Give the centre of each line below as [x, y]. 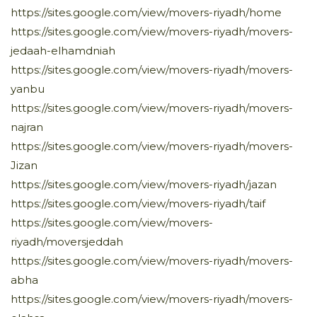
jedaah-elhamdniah [63, 50]
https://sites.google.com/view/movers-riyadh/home [146, 12]
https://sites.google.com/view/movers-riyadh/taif [138, 203]
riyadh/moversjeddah [67, 241]
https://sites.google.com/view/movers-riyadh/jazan [144, 184]
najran [27, 127]
